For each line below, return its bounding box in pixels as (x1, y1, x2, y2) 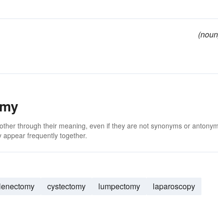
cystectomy (47, 181, 86, 192)
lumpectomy (98, 181, 140, 192)
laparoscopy (153, 181, 195, 192)
